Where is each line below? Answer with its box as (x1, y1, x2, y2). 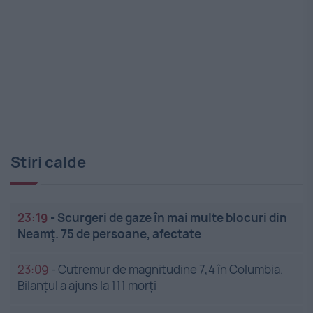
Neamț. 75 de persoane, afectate (17, 226, 201, 242)
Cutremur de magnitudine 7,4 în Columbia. (58, 261, 283, 278)
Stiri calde (10, 152, 86, 173)
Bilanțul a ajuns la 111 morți (17, 277, 156, 294)
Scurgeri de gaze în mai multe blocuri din (57, 210, 287, 226)
